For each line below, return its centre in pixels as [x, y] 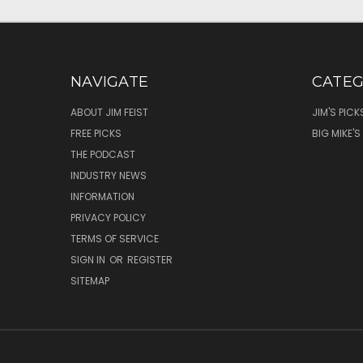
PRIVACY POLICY [108, 217]
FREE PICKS [96, 133]
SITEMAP [90, 280]
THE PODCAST [103, 154]
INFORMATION [102, 196]
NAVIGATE [109, 81]
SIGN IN [89, 259]
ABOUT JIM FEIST [109, 112]
